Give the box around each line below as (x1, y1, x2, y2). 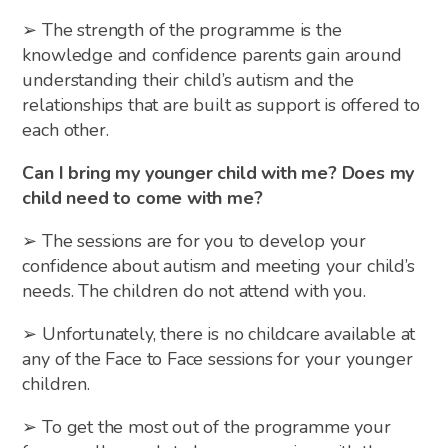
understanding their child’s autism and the (22, 67, 354, 92)
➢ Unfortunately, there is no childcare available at (22, 321, 416, 346)
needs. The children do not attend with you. (22, 278, 366, 303)
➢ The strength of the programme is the (22, 17, 342, 42)
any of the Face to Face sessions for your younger (22, 346, 413, 371)
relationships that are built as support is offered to (22, 92, 420, 117)
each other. (22, 117, 109, 142)
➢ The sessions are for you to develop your (22, 228, 366, 253)
